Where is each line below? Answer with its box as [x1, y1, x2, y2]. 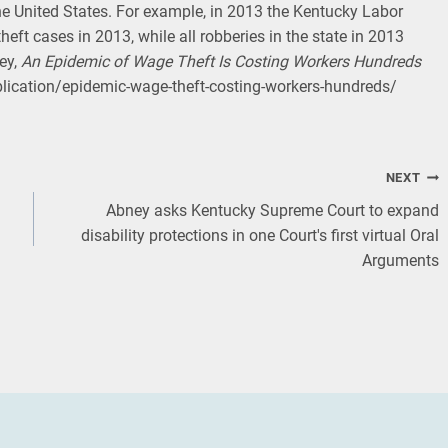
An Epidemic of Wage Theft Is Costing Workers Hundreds [21, 52, 421, 72]
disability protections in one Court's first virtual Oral [81, 226, 440, 246]
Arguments [362, 251, 440, 271]
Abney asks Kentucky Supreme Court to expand [106, 201, 440, 221]
